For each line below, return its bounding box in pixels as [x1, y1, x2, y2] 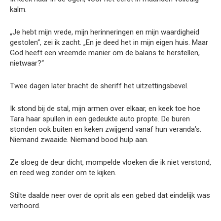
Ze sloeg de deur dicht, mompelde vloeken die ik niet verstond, [10, 158, 211, 167]
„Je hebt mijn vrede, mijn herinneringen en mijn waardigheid [10, 28, 199, 37]
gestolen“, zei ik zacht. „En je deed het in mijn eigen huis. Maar [10, 38, 208, 47]
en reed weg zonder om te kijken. [10, 168, 116, 178]
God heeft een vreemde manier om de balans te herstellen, [10, 48, 200, 58]
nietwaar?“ [10, 59, 44, 68]
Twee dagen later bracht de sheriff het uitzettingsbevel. [10, 81, 188, 91]
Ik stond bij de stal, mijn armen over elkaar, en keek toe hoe [10, 104, 200, 113]
